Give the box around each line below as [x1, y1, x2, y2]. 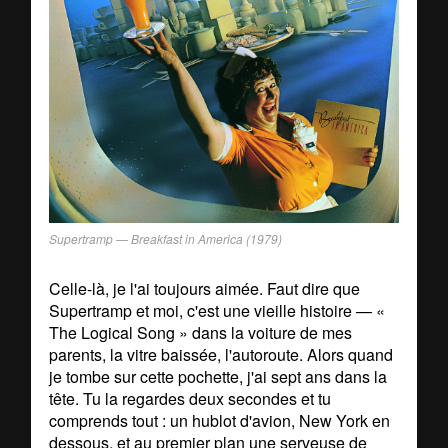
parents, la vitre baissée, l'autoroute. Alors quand [49, 342, 394, 366]
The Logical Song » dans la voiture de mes [49, 320, 353, 344]
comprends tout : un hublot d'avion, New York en [49, 408, 391, 432]
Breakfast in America [131, 229, 244, 247]
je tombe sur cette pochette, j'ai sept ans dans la [49, 364, 388, 388]
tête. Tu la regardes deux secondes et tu [49, 386, 332, 410]
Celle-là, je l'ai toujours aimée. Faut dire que [49, 276, 361, 300]
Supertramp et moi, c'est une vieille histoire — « [49, 298, 386, 322]
